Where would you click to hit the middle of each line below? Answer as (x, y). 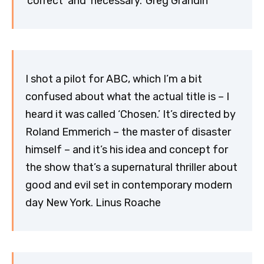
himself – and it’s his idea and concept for (127, 149)
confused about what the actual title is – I (127, 96)
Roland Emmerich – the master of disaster (128, 132)
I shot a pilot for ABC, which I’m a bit (114, 79)
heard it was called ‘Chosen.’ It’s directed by (131, 114)
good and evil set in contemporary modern (129, 185)
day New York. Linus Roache (93, 202)
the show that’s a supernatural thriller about (131, 167)
